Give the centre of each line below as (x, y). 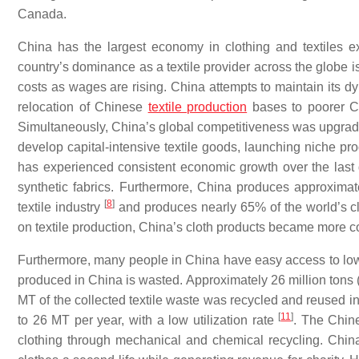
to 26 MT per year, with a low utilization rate (148, 320)
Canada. (42, 14)
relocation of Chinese (83, 107)
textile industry (61, 207)
